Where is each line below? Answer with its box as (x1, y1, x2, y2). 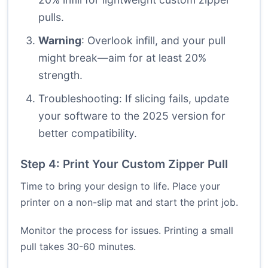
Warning (38, 34, 81, 47)
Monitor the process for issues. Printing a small (20, 224, 233, 237)
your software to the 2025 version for (38, 109, 226, 123)
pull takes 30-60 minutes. (20, 240, 136, 253)
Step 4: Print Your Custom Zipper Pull (20, 157, 228, 172)
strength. (38, 69, 83, 82)
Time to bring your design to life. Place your (20, 180, 220, 193)
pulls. (38, 11, 64, 24)
